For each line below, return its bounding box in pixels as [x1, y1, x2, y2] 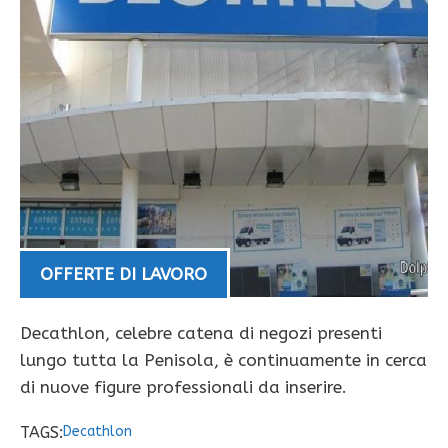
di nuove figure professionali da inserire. [20, 377, 347, 398]
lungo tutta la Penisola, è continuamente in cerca [20, 350, 427, 371]
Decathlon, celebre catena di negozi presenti [20, 323, 382, 344]
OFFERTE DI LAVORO [40, 264, 207, 285]
